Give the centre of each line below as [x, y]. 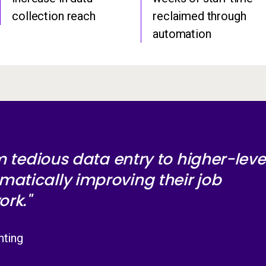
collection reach [54, 16]
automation [182, 34]
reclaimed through [199, 16]
